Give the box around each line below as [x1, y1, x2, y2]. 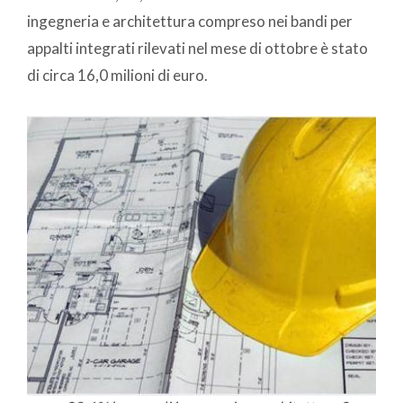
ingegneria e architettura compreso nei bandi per [27, 12, 353, 31]
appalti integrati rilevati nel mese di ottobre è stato [27, 39, 368, 58]
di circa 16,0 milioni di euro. [27, 66, 208, 85]
